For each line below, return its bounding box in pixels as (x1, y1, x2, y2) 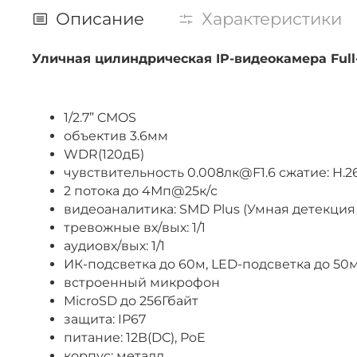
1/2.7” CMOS (64, 109, 136, 125)
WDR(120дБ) (64, 146, 144, 162)
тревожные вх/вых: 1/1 (64, 219, 206, 235)
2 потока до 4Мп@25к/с (64, 182, 218, 198)
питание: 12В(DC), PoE (64, 329, 206, 345)
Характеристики (202, 8, 342, 29)
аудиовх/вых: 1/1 (64, 237, 165, 253)
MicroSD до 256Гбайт (64, 292, 198, 308)
